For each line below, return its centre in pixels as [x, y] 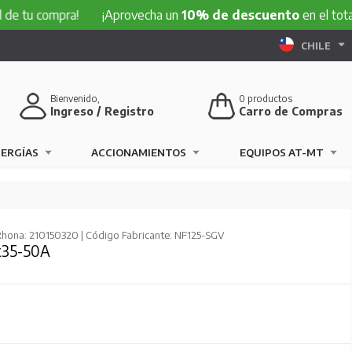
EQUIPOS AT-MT [281, 152]
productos [269, 99]
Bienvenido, [75, 99]
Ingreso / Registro [103, 111]
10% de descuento [192, 15]
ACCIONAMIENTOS [139, 152]
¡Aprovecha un [93, 15]
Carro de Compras [291, 111]
